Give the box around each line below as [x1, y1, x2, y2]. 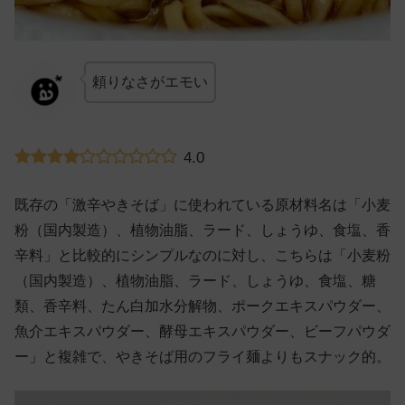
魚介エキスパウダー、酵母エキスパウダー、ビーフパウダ [14, 324, 391, 340]
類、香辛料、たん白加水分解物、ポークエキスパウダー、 [14, 298, 391, 315]
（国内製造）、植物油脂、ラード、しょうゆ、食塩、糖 [14, 273, 376, 289]
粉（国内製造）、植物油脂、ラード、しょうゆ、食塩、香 [14, 222, 391, 239]
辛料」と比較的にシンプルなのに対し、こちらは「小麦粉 [14, 248, 391, 264]
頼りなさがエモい [91, 73, 208, 89]
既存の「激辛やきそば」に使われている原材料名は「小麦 [14, 197, 391, 213]
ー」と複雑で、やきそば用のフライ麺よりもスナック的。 [14, 349, 391, 365]
